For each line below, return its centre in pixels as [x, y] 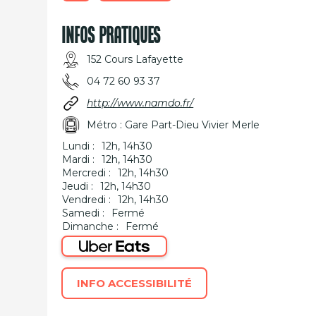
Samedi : [84, 213]
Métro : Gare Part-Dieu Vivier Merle [174, 125]
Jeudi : [78, 186]
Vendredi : [87, 200]
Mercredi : [87, 173]
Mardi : [79, 159]
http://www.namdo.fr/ [140, 103]
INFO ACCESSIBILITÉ [135, 283]
